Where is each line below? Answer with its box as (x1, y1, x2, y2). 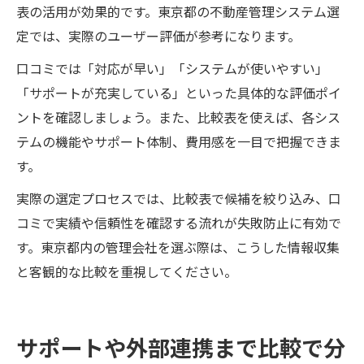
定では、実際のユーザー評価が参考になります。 (16, 29, 301, 45)
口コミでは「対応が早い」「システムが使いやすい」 (16, 62, 328, 77)
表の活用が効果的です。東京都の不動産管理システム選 (16, 5, 340, 20)
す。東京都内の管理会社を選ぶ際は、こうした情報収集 (16, 240, 340, 256)
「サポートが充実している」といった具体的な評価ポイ (16, 86, 341, 102)
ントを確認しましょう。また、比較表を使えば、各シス (16, 110, 340, 126)
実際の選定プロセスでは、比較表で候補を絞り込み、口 (16, 192, 341, 207)
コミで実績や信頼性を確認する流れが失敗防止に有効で (16, 216, 341, 232)
